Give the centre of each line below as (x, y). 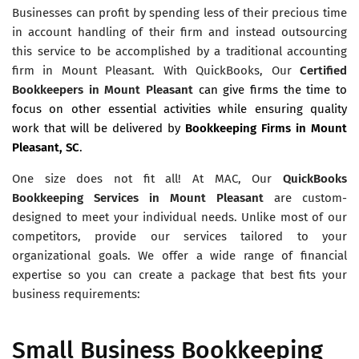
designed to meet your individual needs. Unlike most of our (179, 217)
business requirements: (76, 294)
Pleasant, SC (46, 147)
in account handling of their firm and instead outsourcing (179, 32)
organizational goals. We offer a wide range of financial (179, 255)
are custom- (311, 198)
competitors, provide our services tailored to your (179, 236)
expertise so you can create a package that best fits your (179, 274)
